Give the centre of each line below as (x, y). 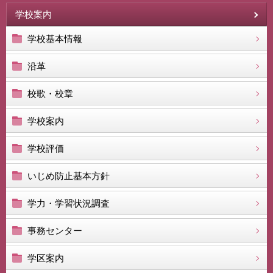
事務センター (55, 231)
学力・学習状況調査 (69, 203)
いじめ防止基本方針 (69, 176)
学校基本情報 (55, 39)
